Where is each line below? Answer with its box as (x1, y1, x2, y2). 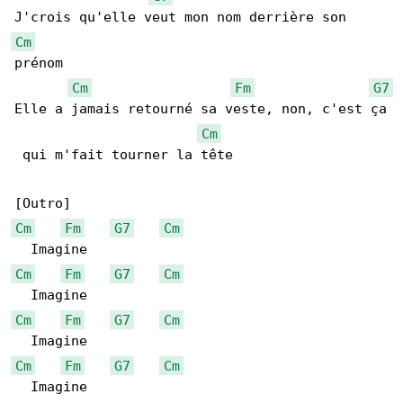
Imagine (14, 379, 87, 396)
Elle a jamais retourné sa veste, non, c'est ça (14, 101, 387, 118)
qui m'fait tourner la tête (14, 147, 233, 164)
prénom (14, 55, 63, 72)
